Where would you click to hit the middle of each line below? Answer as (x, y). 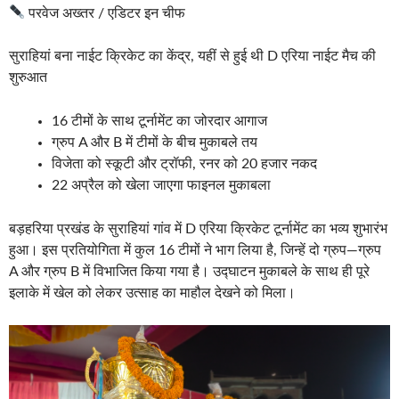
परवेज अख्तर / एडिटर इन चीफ (106, 13)
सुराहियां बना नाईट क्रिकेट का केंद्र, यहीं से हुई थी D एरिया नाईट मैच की (192, 56)
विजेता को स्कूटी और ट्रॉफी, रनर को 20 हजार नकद (184, 163)
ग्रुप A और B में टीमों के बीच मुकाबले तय (155, 142)
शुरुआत (28, 77)
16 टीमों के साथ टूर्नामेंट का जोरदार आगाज (159, 121)
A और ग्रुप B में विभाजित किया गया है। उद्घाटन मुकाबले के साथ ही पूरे (189, 271)
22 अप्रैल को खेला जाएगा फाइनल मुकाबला (161, 185)
